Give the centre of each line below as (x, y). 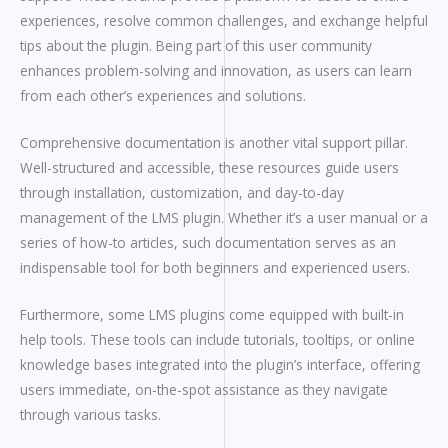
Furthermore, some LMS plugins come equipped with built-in (212, 314)
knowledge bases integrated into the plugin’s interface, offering (220, 364)
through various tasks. (90, 414)
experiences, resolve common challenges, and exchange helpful (224, 20)
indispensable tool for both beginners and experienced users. (215, 267)
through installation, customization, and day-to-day (182, 192)
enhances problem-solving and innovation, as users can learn (216, 70)
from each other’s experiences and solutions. (163, 95)
